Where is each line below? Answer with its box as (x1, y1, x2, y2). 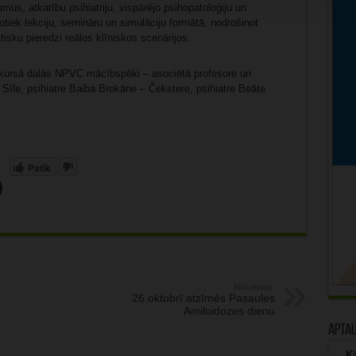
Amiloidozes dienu (183, 304, 275, 317)
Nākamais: (233, 281, 275, 292)
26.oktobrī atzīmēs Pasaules (131, 291, 275, 304)
